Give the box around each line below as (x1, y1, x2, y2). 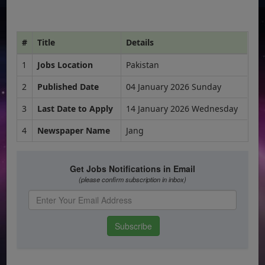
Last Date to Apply (37, 102, 114, 114)
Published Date (37, 80, 99, 92)
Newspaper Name (37, 124, 111, 136)
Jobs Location (37, 59, 93, 70)
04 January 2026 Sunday (126, 80, 222, 92)
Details (126, 36, 154, 48)
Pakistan (126, 59, 160, 70)
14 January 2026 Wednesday (126, 102, 238, 114)
